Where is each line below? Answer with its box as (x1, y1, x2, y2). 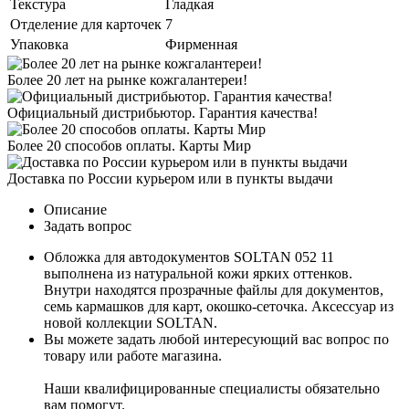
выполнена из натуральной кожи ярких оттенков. (44, 266, 352, 282)
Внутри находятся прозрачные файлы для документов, (44, 282, 383, 299)
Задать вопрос (44, 218, 131, 235)
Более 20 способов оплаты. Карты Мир (7, 138, 251, 154)
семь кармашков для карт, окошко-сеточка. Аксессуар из (44, 299, 393, 315)
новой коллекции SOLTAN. (44, 315, 217, 331)
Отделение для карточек (10, 16, 162, 33)
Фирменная (165, 37, 237, 53)
